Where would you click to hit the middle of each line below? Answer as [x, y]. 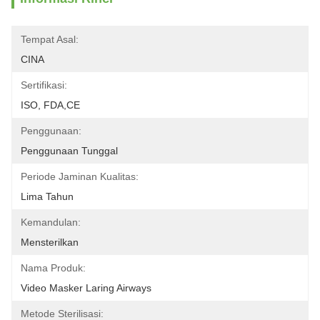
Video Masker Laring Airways [86, 288]
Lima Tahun [47, 196]
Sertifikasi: [44, 85]
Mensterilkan [50, 242]
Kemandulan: [51, 222]
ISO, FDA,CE [50, 105]
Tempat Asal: [50, 39]
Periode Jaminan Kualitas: [80, 176]
